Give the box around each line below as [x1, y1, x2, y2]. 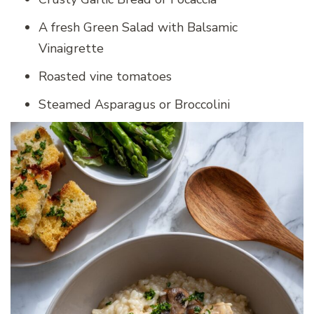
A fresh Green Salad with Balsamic [39, 19, 238, 36]
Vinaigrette [39, 40, 104, 57]
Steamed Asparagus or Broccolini [39, 96, 230, 114]
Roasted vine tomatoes [39, 68, 172, 86]
